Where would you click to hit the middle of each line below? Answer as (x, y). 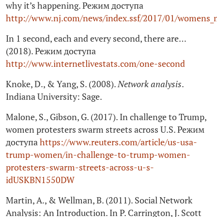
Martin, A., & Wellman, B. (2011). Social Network (99, 201)
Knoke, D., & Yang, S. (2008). (62, 84)
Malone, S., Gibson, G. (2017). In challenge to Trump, (106, 117)
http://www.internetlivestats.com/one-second (95, 64)
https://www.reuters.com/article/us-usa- (118, 142)
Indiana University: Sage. (54, 97)
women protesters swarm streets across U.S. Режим (105, 130)
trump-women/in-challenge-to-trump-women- (98, 155)
